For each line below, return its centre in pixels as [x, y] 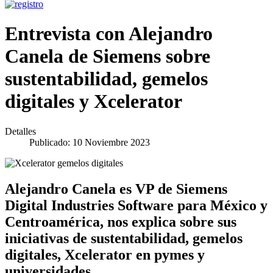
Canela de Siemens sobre [108, 56]
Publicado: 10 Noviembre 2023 [90, 142]
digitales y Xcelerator [94, 101]
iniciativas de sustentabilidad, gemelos [124, 238]
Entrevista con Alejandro [109, 34]
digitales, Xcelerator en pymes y [105, 254]
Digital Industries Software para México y [136, 205]
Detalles [20, 131]
